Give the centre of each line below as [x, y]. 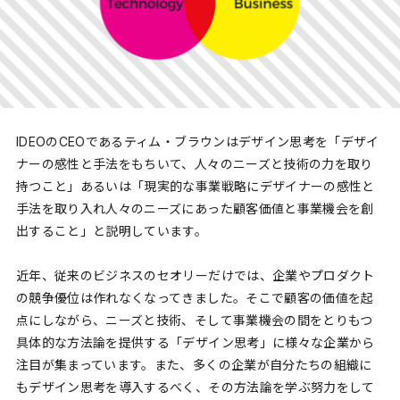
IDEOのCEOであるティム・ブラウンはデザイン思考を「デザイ [197, 141]
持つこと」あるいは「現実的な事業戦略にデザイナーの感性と [195, 186]
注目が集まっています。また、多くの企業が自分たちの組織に [194, 365]
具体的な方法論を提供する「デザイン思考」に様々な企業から [195, 343]
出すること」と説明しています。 [112, 230]
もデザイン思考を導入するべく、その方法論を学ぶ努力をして [195, 387]
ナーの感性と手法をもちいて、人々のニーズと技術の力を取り [194, 163]
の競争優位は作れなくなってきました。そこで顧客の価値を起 [195, 298]
